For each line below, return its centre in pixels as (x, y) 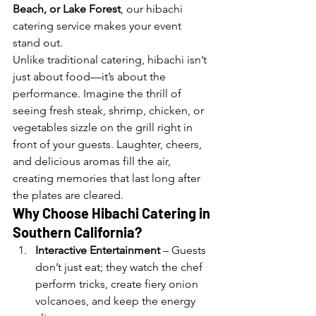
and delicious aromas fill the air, (93, 161)
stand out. (38, 43)
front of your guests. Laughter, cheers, (109, 144)
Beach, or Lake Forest (67, 9)
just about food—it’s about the (91, 77)
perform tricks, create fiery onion (118, 284)
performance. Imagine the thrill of (98, 93)
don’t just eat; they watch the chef (120, 267)
